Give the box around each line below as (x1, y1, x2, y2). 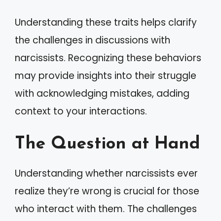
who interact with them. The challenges (15, 202, 197, 216)
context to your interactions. (15, 104, 147, 118)
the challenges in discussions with (15, 33, 170, 47)
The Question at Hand (15, 136, 200, 153)
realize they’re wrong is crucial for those (15, 184, 199, 198)
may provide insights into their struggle (15, 69, 196, 82)
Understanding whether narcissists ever (15, 167, 198, 180)
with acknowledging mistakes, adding (15, 86, 189, 100)
